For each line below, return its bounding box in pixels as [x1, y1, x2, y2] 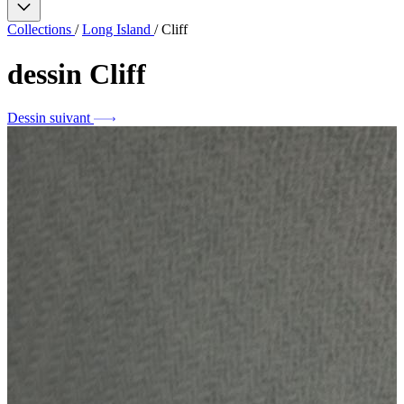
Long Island [82, 22, 154, 38]
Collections [7, 22, 75, 38]
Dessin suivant [7, 110, 90, 126]
